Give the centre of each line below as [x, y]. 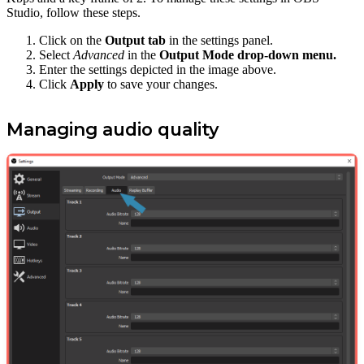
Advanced [99, 54]
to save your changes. [161, 84]
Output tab [135, 40]
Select [56, 54]
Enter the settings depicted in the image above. [158, 69]
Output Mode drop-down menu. [248, 54]
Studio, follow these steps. [74, 12]
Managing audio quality [113, 129]
